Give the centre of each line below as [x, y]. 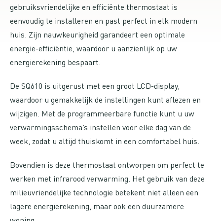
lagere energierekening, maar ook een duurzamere [97, 206]
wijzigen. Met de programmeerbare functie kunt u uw [102, 113]
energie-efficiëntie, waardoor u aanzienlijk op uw [93, 48]
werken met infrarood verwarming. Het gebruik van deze [107, 179]
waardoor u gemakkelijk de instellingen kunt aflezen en [105, 100]
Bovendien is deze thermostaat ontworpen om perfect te [107, 165]
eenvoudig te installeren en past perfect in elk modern [104, 21]
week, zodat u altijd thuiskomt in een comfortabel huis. [105, 141]
